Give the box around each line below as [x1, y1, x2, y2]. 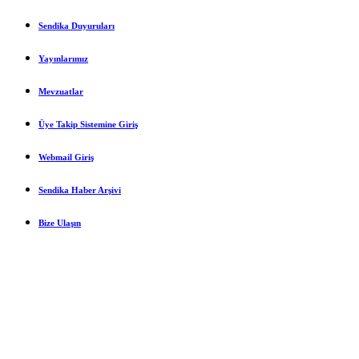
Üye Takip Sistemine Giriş [38, 119, 138, 129]
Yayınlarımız [38, 53, 88, 63]
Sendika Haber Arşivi [38, 184, 121, 195]
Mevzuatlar [38, 86, 83, 96]
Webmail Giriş [38, 151, 94, 162]
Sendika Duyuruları [38, 20, 115, 30]
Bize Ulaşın [38, 217, 81, 228]
